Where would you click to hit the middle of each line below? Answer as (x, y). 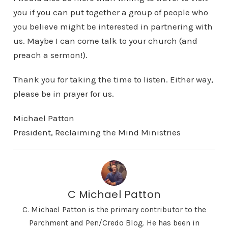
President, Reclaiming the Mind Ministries (97, 132)
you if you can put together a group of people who (110, 12)
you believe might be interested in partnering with (113, 26)
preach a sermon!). (50, 55)
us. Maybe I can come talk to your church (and (105, 41)
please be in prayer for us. (63, 94)
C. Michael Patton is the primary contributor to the (114, 210)
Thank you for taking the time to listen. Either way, (113, 79)
